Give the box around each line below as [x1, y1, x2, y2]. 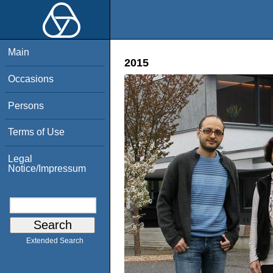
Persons [8, 100, 44, 111]
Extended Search [26, 236, 83, 246]
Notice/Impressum [8, 163, 87, 174]
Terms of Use [8, 127, 65, 138]
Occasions [8, 73, 54, 84]
